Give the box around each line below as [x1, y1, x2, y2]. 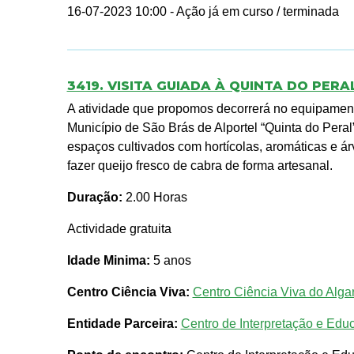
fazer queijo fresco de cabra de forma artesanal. [66, 159, 333, 173]
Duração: [66, 190, 122, 205]
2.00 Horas [122, 190, 187, 205]
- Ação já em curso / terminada [169, 5, 339, 19]
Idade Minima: [66, 254, 150, 268]
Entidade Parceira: [66, 317, 178, 331]
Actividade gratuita [66, 222, 171, 236]
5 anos [149, 254, 191, 268]
